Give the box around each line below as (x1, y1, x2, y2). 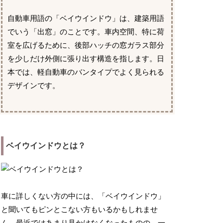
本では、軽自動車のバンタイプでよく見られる (7, 68, 165, 77)
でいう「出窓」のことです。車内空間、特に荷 (7, 28, 165, 36)
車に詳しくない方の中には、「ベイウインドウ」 (1, 192, 166, 201)
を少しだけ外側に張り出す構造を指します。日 (7, 55, 165, 63)
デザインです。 (7, 82, 60, 90)
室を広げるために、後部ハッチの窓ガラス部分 (7, 41, 165, 50)
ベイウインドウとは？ (6, 141, 86, 150)
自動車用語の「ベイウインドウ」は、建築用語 (7, 14, 165, 23)
